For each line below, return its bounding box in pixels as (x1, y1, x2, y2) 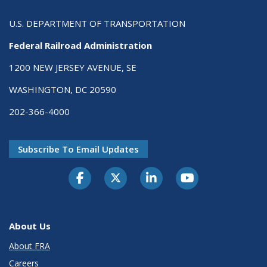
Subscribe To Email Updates (18, 142, 139, 155)
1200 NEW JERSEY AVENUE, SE (9, 61, 136, 73)
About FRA (9, 240, 50, 252)
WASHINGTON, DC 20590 (9, 83, 116, 95)
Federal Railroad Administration (9, 39, 152, 51)
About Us (9, 219, 51, 232)
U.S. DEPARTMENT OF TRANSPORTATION (9, 17, 185, 29)
